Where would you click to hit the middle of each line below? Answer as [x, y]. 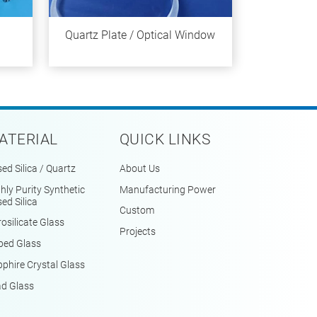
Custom [137, 211]
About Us [140, 168]
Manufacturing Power [168, 190]
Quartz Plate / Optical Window [140, 35]
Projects [138, 232]
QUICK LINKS [165, 139]
